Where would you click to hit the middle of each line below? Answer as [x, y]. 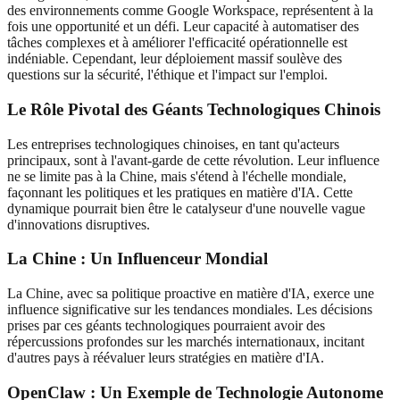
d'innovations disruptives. [79, 224]
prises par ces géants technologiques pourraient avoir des [166, 325]
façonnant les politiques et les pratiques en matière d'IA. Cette [180, 192]
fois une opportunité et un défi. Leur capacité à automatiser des [183, 27]
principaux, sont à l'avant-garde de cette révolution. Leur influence [193, 160]
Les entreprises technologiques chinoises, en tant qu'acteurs [173, 144]
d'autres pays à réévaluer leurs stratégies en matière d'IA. [166, 358]
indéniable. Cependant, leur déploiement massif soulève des [175, 59]
